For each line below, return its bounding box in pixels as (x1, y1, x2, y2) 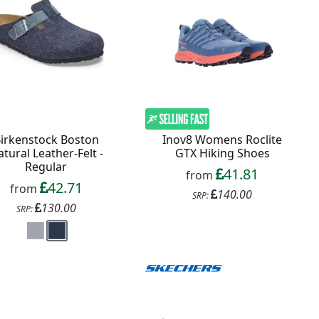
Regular (25, 158, 68, 174)
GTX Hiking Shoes (174, 145, 270, 162)
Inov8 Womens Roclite (162, 132, 283, 148)
